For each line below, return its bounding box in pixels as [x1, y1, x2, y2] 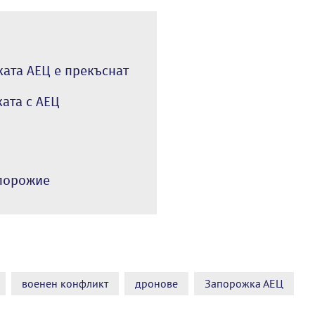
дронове [135, 276, 178, 290]
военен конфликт [22, 276, 108, 290]
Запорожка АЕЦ [205, 276, 283, 290]
